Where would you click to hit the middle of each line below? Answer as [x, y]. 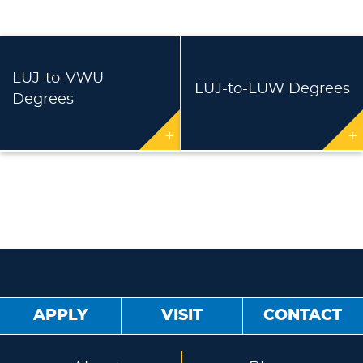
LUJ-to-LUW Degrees [272, 89]
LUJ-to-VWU [58, 79]
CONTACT [303, 316]
